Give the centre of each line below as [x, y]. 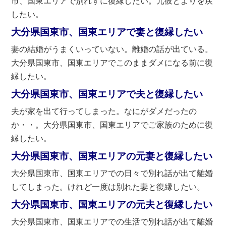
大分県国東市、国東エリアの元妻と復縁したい [112, 156]
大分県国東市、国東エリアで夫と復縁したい [107, 94]
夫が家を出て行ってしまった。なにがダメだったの [104, 111]
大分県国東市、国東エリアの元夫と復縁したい [112, 205]
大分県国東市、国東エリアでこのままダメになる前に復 [112, 63]
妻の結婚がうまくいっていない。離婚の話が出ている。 [112, 49]
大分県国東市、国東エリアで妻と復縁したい [107, 32]
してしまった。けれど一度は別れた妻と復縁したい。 [108, 187]
